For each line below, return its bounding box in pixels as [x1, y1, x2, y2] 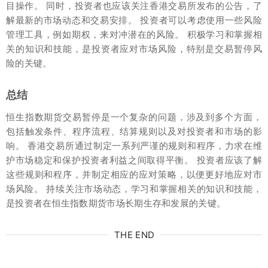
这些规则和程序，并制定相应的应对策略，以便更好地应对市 [6, 169, 262, 180]
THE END [114, 229, 155, 240]
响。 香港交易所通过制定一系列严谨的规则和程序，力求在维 [6, 140, 262, 151]
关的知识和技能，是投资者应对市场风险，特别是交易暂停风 [6, 43, 262, 54]
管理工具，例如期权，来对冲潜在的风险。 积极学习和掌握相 [6, 29, 262, 40]
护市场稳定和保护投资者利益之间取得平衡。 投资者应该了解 [6, 154, 262, 166]
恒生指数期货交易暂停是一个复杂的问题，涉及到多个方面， [6, 111, 262, 123]
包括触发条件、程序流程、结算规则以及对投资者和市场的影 [6, 126, 262, 137]
